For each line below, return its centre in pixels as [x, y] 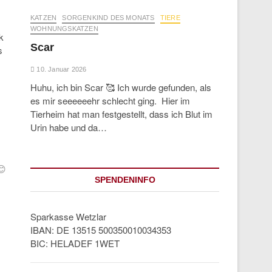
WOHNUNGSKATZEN [64, 29]
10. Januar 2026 [61, 69]
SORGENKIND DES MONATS [108, 18]
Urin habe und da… [69, 127]
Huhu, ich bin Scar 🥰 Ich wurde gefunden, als [121, 87]
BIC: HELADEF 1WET [75, 243]
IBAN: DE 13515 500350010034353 [101, 230]
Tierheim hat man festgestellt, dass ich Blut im [121, 114]
